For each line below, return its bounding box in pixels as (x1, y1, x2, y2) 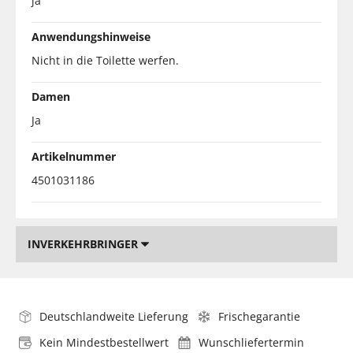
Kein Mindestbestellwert (39, 334, 169, 350)
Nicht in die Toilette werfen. (32, 52, 179, 68)
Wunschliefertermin (199, 334, 304, 350)
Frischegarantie (218, 308, 300, 324)
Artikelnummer (32, 148, 116, 164)
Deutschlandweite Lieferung (39, 308, 188, 324)
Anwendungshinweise (32, 28, 150, 44)
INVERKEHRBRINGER (28, 236, 141, 251)
